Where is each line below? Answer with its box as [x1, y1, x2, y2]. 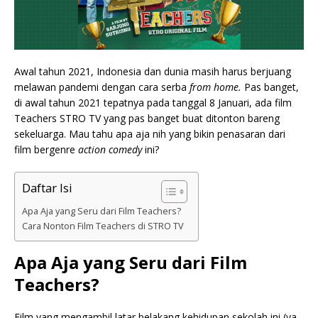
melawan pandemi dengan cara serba [14, 79, 190, 94]
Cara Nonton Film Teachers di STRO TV [22, 219, 184, 232]
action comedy [78, 142, 142, 156]
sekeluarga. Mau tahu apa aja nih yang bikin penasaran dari [14, 126, 285, 141]
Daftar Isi [22, 180, 72, 197]
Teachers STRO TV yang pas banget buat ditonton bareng [14, 111, 280, 125]
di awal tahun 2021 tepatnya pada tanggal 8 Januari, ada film [14, 95, 292, 109]
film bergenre [14, 142, 78, 156]
